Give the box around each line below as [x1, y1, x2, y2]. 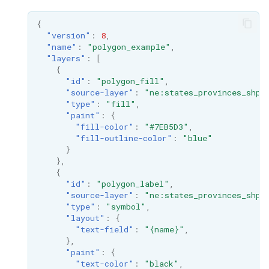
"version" [46, 30, 91, 41]
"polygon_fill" [95, 76, 165, 87]
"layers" [46, 53, 86, 64]
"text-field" [74, 224, 134, 235]
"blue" [182, 133, 213, 144]
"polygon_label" [95, 178, 169, 190]
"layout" [65, 213, 105, 224]
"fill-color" [74, 121, 134, 133]
